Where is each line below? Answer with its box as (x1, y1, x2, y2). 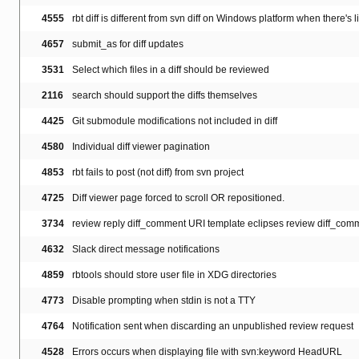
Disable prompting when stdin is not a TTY (72, 295, 256, 307)
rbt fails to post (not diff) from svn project (72, 167, 244, 179)
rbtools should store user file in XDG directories (72, 269, 276, 281)
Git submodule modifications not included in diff (72, 115, 277, 127)
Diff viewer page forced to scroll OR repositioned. (72, 192, 284, 204)
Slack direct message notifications (72, 244, 220, 256)
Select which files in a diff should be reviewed (72, 64, 269, 76)
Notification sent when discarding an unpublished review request (72, 321, 353, 333)
